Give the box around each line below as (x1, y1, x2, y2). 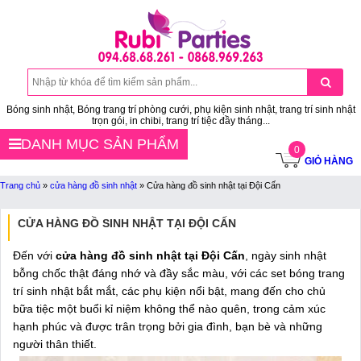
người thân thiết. (13, 338, 100, 351)
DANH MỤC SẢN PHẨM (21, 136, 179, 152)
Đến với (13, 249, 52, 262)
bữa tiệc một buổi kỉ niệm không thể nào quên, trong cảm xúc (13, 302, 326, 315)
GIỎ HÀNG (305, 156, 353, 167)
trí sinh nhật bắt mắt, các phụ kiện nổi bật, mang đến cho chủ (13, 284, 326, 297)
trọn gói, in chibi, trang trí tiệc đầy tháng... (91, 115, 270, 127)
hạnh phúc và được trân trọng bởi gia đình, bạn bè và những (13, 320, 322, 333)
